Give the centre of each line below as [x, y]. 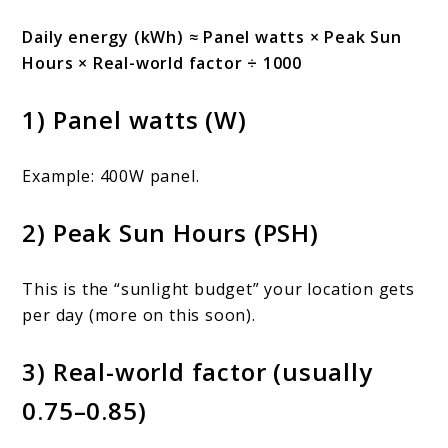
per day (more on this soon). [139, 315]
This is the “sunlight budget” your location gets [218, 289]
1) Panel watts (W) [134, 120]
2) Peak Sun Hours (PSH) [170, 233]
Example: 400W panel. [111, 176]
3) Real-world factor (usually [197, 372]
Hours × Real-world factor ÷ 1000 [162, 63]
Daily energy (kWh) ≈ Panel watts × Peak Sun [212, 37]
